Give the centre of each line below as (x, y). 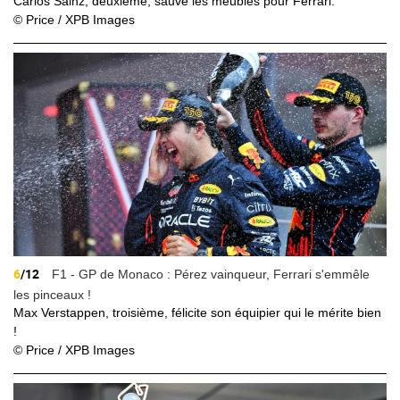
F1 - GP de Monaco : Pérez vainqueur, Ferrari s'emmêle (209, 275)
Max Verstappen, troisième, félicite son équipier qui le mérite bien (197, 313)
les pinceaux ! (52, 295)
